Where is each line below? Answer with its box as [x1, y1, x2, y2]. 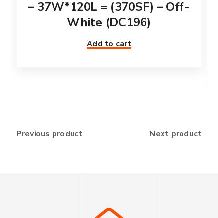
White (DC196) [67, 14, 151, 30]
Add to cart [87, 38, 131, 49]
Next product [149, 128, 202, 139]
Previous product [16, 128, 83, 139]
